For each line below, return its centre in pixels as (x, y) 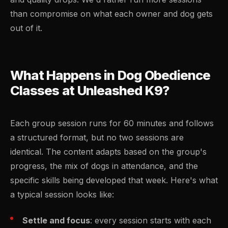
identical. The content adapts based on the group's (108, 152)
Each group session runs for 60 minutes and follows (112, 123)
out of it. (26, 28)
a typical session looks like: (62, 195)
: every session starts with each (151, 221)
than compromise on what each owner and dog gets (111, 14)
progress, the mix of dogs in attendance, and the (104, 166)
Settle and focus (56, 221)
